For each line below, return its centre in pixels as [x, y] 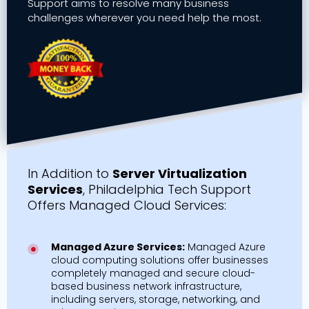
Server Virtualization [180, 173]
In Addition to [70, 173]
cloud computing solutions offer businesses [159, 260]
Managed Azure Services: [118, 247]
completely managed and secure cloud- [153, 273]
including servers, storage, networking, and [155, 299]
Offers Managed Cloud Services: [127, 205]
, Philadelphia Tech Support [167, 189]
